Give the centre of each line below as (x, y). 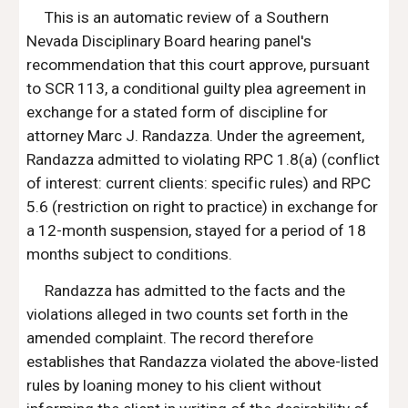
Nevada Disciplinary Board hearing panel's (169, 41)
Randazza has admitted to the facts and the (195, 291)
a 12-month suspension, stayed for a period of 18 (197, 230)
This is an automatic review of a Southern (187, 17)
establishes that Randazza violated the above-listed (203, 362)
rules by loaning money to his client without (174, 385)
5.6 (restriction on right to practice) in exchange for (203, 207)
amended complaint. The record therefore (170, 338)
